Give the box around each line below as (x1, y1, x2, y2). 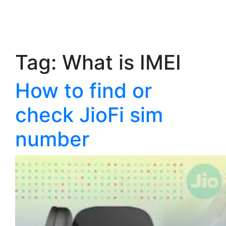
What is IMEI (62, 49, 181, 75)
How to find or (15, 78, 152, 103)
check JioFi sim (15, 102, 163, 127)
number (15, 126, 89, 151)
